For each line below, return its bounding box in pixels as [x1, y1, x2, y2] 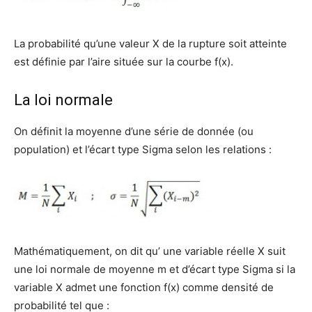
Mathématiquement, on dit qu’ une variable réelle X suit [14, 244, 286, 258]
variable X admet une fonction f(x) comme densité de [14, 280, 274, 294]
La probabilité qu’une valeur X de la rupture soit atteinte [14, 37, 287, 51]
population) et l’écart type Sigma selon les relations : [14, 143, 272, 157]
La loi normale [14, 91, 113, 109]
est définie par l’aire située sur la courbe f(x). [14, 55, 233, 69]
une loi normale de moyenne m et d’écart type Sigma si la [14, 262, 295, 276]
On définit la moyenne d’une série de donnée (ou [14, 125, 253, 139]
